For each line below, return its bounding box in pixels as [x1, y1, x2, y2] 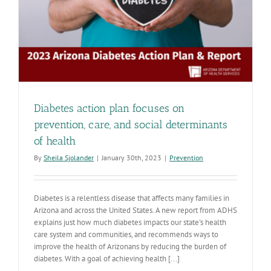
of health [34, 134, 76, 148]
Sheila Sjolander [44, 152, 94, 162]
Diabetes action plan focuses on [34, 101, 184, 115]
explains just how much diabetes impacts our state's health [34, 217, 226, 227]
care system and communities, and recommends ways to [34, 229, 218, 240]
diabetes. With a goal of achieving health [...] [34, 253, 180, 264]
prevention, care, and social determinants [34, 117, 227, 131]
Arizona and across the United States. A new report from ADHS [34, 204, 237, 215]
